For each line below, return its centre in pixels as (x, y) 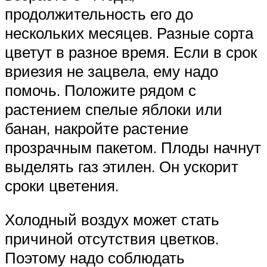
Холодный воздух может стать (112, 220)
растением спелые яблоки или (114, 109)
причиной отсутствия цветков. (112, 239)
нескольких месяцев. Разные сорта (129, 32)
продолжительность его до (99, 13)
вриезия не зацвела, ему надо (111, 71)
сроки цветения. (62, 185)
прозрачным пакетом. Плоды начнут (133, 147)
